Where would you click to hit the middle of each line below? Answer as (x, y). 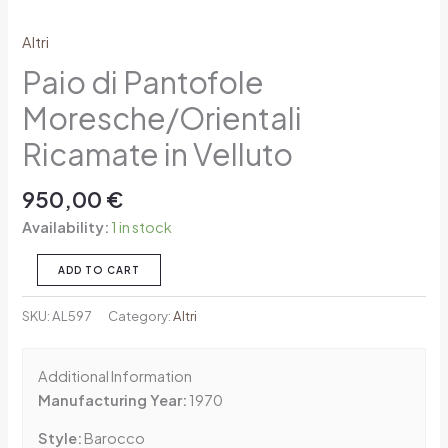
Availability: (66, 227)
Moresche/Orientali (162, 117)
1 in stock (142, 227)
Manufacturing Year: (113, 399)
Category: (141, 315)
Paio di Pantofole (143, 81)
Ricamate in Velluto (158, 153)
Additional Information (115, 375)
